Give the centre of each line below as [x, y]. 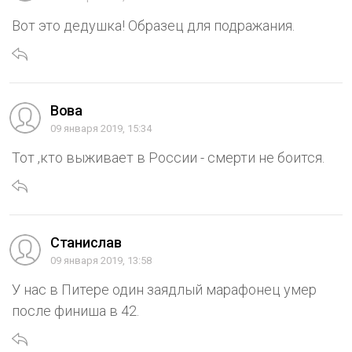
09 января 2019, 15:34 [101, 128]
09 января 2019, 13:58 [101, 260]
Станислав [86, 242]
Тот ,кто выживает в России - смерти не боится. [168, 157]
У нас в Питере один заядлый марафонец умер [164, 289]
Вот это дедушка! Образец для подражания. [153, 25]
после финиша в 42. [75, 310]
